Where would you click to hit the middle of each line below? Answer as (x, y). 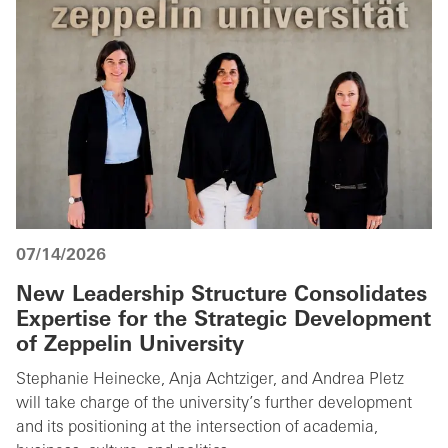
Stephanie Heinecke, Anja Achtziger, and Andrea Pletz (210, 380)
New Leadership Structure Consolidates (221, 296)
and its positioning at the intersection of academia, (197, 428)
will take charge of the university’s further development (214, 404)
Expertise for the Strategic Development (223, 321)
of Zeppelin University (130, 346)
